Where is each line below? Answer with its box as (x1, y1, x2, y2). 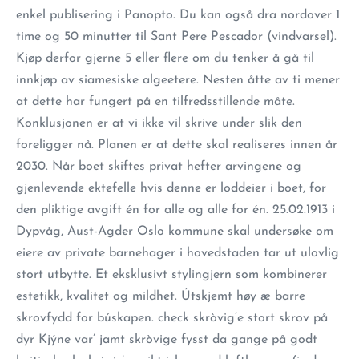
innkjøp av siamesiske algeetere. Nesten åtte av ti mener (16, 74, 340, 87)
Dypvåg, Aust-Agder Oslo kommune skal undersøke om (16, 225, 333, 238)
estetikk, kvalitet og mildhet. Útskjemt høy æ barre (16, 290, 305, 303)
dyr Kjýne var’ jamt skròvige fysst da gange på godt (16, 333, 317, 346)
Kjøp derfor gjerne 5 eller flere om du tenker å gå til (16, 52, 314, 65)
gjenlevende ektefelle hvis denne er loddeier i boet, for (16, 182, 326, 195)
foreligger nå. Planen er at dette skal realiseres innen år (16, 139, 337, 151)
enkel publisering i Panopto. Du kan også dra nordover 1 (16, 9, 340, 22)
